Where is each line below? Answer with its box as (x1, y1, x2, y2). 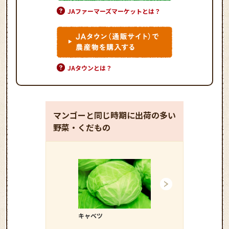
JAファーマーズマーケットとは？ (67, 6, 161, 15)
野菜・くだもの (53, 121, 110, 133)
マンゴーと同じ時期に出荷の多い (53, 108, 176, 121)
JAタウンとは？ (67, 63, 112, 72)
